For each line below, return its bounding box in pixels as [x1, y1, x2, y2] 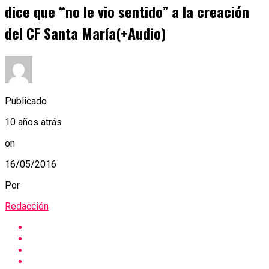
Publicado [5, 95, 47, 107]
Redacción [5, 200, 49, 212]
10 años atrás [5, 116, 62, 128]
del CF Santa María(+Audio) [5, 22, 166, 44]
